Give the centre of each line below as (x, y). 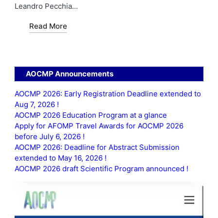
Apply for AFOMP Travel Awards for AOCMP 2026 (99, 126)
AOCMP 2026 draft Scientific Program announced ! (101, 168)
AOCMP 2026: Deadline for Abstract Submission (97, 147)
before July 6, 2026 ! (50, 136)
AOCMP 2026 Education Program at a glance (91, 115)
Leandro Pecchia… (46, 6)
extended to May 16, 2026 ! (61, 158)
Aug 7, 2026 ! (37, 104)
